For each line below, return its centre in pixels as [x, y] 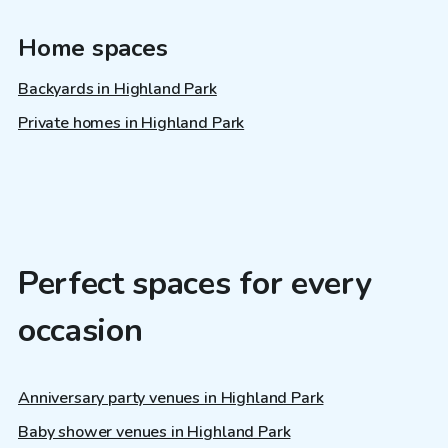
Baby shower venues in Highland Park [154, 431]
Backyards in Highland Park [117, 89]
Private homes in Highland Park [131, 123]
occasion [80, 331]
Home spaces [93, 48]
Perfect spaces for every [195, 284]
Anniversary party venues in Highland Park [171, 397]
